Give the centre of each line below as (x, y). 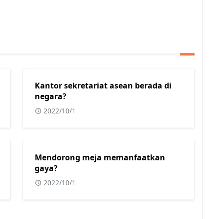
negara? (51, 96)
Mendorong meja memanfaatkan (100, 157)
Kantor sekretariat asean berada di (103, 86)
